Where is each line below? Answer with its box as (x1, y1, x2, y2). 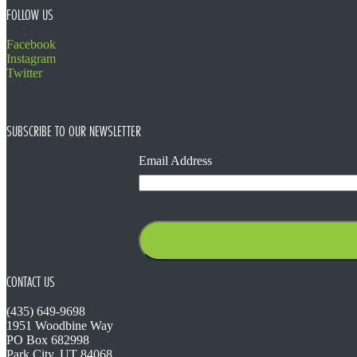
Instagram (6, 52, 56, 66)
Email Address (139, 153, 212, 167)
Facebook (6, 37, 56, 52)
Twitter (6, 66, 42, 80)
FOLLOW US (6, 6, 53, 25)
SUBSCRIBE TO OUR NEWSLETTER (6, 121, 141, 141)
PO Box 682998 (6, 333, 89, 347)
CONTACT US (6, 273, 55, 292)
